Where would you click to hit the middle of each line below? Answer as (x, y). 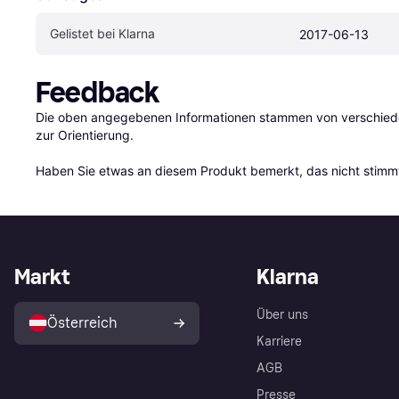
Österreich (82, 322)
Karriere (279, 341)
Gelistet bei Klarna (102, 33)
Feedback (98, 92)
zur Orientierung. (85, 134)
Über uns (282, 314)
